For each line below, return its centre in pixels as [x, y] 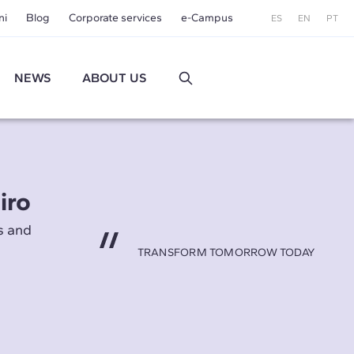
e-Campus [207, 18]
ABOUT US [115, 77]
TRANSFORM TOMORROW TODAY [226, 252]
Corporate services [115, 18]
